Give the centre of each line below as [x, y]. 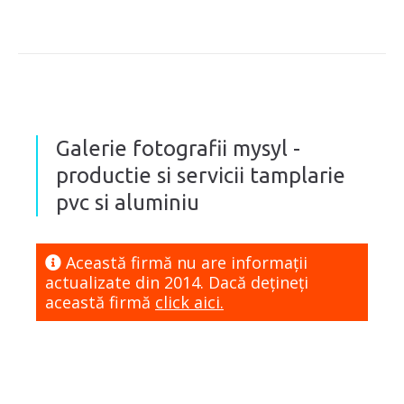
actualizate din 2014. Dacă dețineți [177, 283]
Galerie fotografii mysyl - [178, 149]
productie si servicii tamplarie [201, 176]
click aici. [189, 303]
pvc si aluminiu [128, 203]
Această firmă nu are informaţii [184, 263]
